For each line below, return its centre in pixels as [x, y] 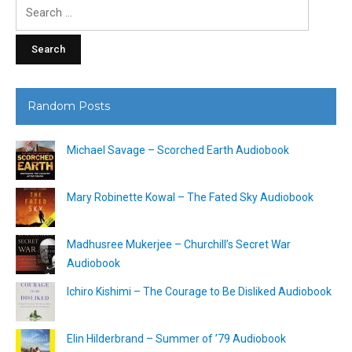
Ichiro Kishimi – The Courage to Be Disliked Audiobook [199, 291]
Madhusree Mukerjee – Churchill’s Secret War [179, 244]
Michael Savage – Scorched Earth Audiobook [178, 150]
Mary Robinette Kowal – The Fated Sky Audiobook [190, 197]
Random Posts [69, 106]
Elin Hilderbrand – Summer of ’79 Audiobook [176, 338]
